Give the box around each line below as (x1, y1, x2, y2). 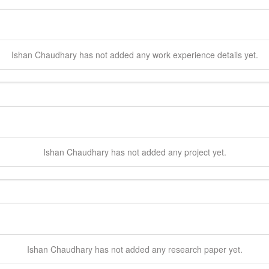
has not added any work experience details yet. (76, 48, 258, 61)
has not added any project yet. (108, 145, 226, 158)
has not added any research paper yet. (92, 243, 243, 255)
